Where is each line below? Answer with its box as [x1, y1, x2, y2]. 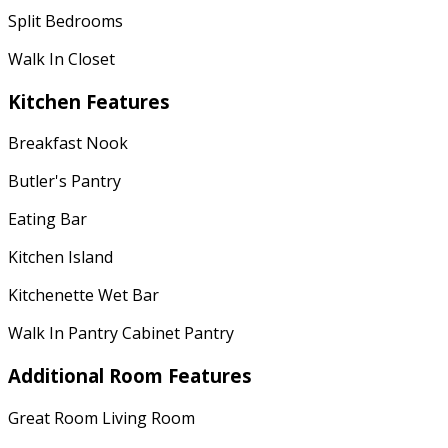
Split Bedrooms [8, 9, 123, 32]
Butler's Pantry [8, 170, 121, 193]
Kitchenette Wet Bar [8, 284, 159, 307]
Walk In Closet [8, 47, 115, 70]
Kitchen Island [8, 246, 113, 269]
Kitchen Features [8, 88, 170, 114]
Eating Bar [8, 208, 87, 231]
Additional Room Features [8, 362, 252, 388]
